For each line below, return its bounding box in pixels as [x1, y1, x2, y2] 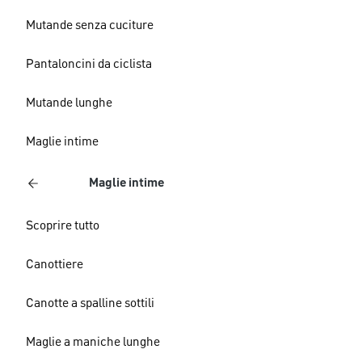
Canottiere [26, 259, 83, 271]
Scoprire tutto [26, 220, 99, 233]
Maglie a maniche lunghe [26, 336, 160, 349]
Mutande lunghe [26, 97, 112, 110]
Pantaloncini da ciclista [26, 58, 152, 71]
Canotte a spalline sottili [26, 297, 154, 310]
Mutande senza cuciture [26, 19, 154, 32]
